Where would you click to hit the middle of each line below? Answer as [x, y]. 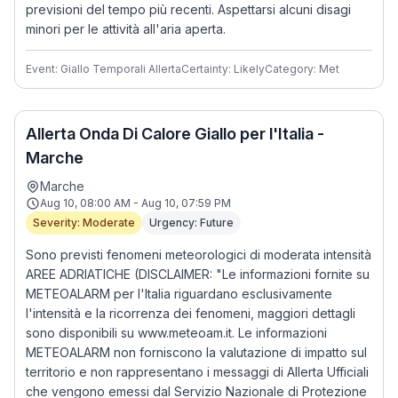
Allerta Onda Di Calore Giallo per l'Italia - [175, 134]
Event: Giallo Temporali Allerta [103, 69]
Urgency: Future [191, 223]
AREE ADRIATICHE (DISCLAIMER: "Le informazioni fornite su [198, 274]
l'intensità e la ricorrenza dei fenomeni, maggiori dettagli [191, 313]
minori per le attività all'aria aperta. [126, 29]
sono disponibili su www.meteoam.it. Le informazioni [176, 333]
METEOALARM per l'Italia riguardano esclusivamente [179, 294]
